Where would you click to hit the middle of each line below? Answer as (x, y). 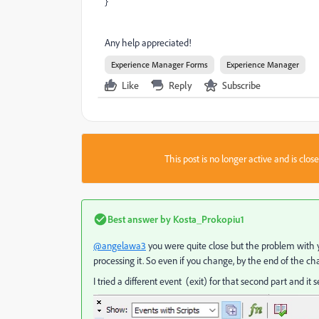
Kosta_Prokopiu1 (208, 219)
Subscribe (241, 85)
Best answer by (139, 219)
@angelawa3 (120, 245)
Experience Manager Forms (159, 64)
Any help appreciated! (148, 42)
